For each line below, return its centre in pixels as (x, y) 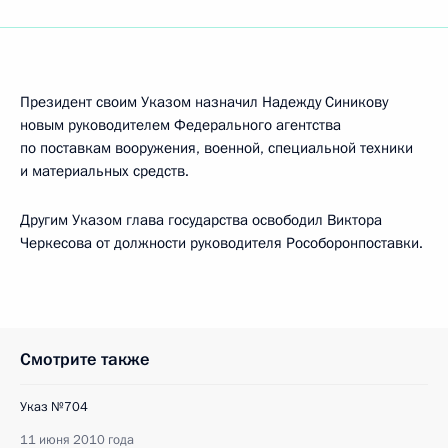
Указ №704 (54, 407)
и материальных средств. (104, 171)
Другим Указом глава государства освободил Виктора (201, 220)
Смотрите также (85, 359)
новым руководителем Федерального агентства (180, 125)
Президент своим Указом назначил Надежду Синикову (204, 102)
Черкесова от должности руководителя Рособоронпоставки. (221, 243)
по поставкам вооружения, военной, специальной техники (216, 148)
